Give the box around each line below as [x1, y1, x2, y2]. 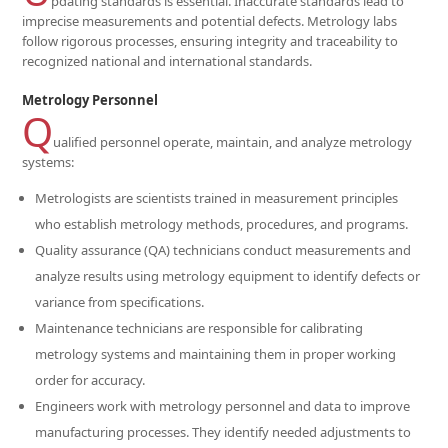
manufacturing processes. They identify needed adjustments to [35, 423, 412, 441]
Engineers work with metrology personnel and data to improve [35, 397, 411, 415]
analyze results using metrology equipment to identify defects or [35, 267, 421, 285]
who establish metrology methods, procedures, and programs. [35, 215, 409, 233]
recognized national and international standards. [22, 52, 313, 70]
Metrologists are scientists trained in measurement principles [35, 189, 399, 207]
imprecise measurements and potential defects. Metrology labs [22, 12, 398, 30]
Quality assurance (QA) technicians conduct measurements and [35, 241, 412, 259]
